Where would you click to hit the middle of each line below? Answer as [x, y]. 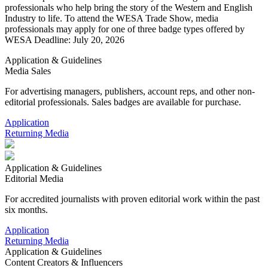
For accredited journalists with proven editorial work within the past [132, 199]
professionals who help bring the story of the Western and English [129, 7]
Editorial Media [34, 179]
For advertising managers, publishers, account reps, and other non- [130, 91]
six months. [26, 210]
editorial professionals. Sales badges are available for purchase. [123, 102]
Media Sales [28, 71]
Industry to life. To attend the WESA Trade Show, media [112, 18]
